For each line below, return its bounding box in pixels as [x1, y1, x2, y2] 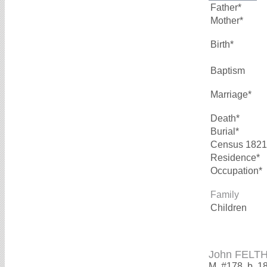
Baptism [210, 66, 245, 76]
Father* [210, 2, 241, 13]
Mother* [210, 15, 243, 26]
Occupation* [210, 166, 262, 176]
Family [210, 190, 239, 200]
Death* [210, 113, 240, 123]
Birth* [210, 39, 234, 49]
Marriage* [210, 89, 252, 100]
